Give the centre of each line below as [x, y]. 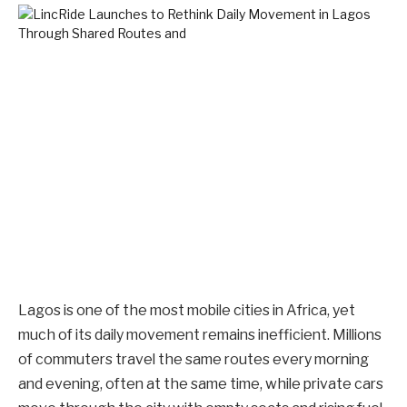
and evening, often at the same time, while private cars [201, 384]
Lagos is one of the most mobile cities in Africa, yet [187, 311]
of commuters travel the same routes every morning [194, 360]
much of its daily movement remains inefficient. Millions [200, 335]
